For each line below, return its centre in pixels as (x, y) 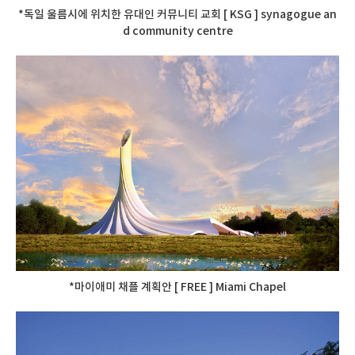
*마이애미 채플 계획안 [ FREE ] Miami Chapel (177, 287)
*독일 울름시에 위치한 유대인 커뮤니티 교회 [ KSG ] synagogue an (177, 15)
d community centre (177, 31)
